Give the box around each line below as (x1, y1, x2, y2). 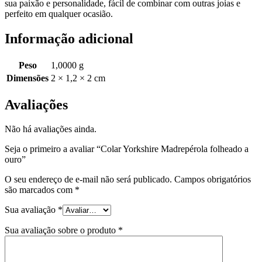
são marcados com (5, 185, 75, 195)
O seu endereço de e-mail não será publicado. (5, 174, 172, 185)
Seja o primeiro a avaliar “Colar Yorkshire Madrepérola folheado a (5, 144, 249, 154)
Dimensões (6, 73, 49, 83)
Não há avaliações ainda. (5, 124, 96, 135)
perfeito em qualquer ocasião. (5, 8, 113, 19)
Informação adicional (5, 30, 133, 46)
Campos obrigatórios (174, 174, 251, 185)
